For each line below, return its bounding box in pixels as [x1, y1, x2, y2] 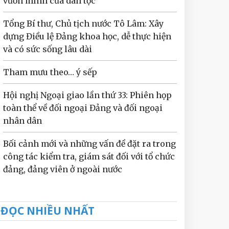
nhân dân [3, 116, 42, 126]
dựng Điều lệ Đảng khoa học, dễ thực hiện [3, 31, 171, 41]
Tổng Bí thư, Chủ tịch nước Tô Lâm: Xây [3, 18, 164, 29]
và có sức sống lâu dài [3, 44, 92, 54]
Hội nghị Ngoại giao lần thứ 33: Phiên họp [3, 90, 172, 100]
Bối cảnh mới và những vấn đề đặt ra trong [3, 139, 176, 149]
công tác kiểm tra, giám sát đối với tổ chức [3, 151, 175, 162]
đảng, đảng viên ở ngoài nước [3, 164, 122, 174]
